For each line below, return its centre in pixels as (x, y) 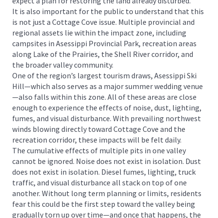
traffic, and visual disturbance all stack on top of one (100, 182)
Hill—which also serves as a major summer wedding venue (108, 86)
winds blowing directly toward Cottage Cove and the (99, 129)
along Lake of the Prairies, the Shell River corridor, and (103, 54)
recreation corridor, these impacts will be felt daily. (97, 139)
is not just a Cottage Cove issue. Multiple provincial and (103, 22)
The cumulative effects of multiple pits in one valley (99, 150)
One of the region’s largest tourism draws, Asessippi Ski (104, 75)
